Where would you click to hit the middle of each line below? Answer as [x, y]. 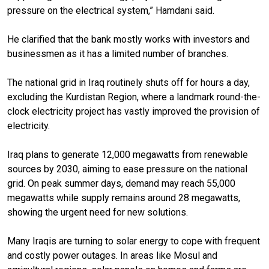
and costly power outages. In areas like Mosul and [112, 255]
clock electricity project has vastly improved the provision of [134, 111]
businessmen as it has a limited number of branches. [118, 53]
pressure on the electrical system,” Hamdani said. [111, 10]
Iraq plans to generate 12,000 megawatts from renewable [128, 154]
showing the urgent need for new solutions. [99, 212]
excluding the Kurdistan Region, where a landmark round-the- [134, 97]
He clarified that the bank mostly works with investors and [128, 39]
